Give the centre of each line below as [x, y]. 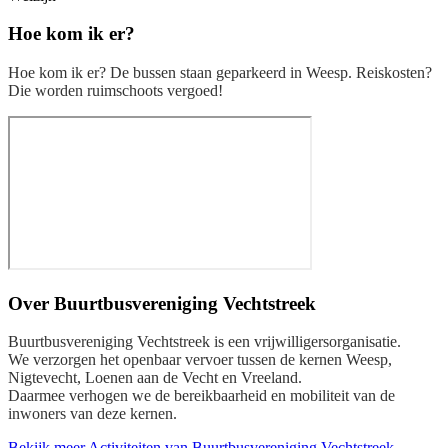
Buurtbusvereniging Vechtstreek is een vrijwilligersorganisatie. [204, 342]
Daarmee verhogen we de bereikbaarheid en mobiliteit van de [201, 396]
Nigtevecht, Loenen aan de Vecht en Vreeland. [155, 378]
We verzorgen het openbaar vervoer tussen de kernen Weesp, [200, 360]
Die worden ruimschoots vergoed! [115, 90]
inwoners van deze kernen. [92, 414]
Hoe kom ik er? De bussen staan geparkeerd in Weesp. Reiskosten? [220, 72]
